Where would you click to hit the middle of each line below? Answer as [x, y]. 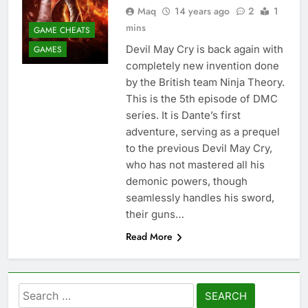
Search [37, 292]
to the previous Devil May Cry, [199, 148]
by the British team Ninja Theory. [205, 82]
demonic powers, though [186, 181]
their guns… [155, 214]
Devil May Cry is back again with [204, 49]
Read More [149, 237]
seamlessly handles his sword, [200, 198]
